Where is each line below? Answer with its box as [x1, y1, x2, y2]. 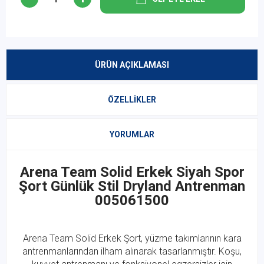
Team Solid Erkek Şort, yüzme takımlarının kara [47, 232, 242, 244]
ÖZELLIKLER [108, 94, 156, 104]
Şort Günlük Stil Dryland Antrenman [19, 177, 245, 194]
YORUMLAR [110, 129, 154, 139]
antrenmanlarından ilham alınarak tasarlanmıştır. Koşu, [22, 245, 242, 257]
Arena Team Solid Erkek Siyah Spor [19, 163, 245, 180]
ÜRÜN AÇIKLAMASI [95, 60, 169, 70]
